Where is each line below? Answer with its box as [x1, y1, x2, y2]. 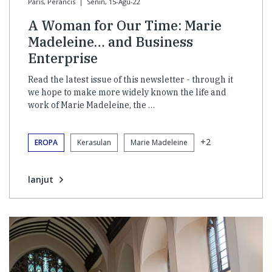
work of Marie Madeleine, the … [28, 99, 155, 110]
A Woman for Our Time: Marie [28, 16, 222, 34]
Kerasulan [77, 137, 111, 148]
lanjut [28, 173, 53, 185]
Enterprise [28, 49, 98, 67]
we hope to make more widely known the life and [28, 86, 226, 98]
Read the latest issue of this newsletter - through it [28, 73, 233, 85]
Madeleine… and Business [28, 32, 193, 50]
